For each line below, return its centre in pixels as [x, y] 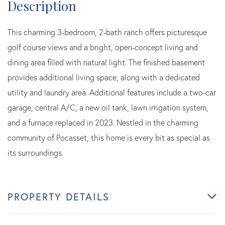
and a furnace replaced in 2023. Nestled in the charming [103, 122]
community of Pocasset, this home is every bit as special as [109, 137]
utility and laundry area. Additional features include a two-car [112, 92]
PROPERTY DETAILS [59, 196]
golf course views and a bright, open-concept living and [103, 47]
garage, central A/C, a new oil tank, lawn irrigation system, [108, 107]
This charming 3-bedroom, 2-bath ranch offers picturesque [107, 32]
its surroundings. [35, 152]
